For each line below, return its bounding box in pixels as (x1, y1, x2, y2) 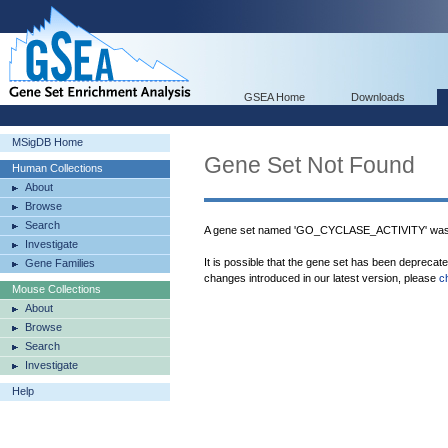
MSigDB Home (12, 136, 83, 148)
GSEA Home (244, 91, 305, 103)
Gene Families (25, 257, 95, 269)
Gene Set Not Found (204, 152, 415, 178)
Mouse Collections (12, 283, 101, 295)
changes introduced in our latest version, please (204, 272, 439, 284)
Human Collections (12, 162, 103, 174)
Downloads (351, 91, 405, 103)
